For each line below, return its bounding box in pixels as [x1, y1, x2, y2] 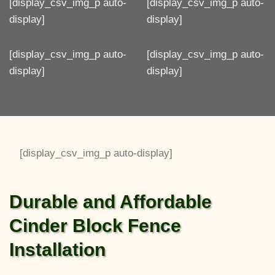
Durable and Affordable [9, 192, 212, 212]
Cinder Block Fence [9, 215, 181, 236]
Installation [9, 239, 106, 260]
